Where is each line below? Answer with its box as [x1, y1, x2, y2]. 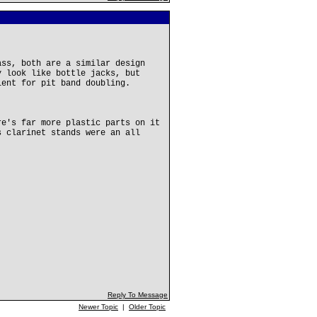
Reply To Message [108, 291, 168, 299]
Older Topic [129, 303, 166, 311]
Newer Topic [79, 303, 118, 311]
